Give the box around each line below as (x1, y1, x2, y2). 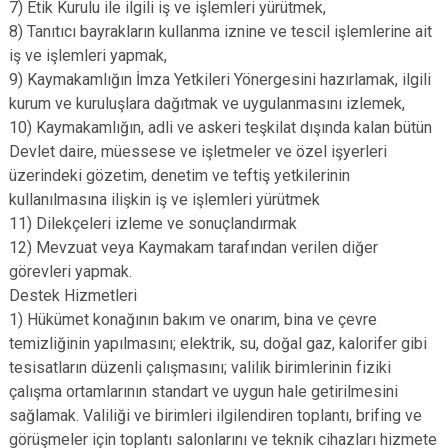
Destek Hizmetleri (9, 286, 137, 305)
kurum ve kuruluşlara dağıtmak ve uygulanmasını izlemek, (9, 94, 405, 113)
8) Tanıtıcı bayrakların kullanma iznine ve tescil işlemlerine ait (9, 22, 432, 41)
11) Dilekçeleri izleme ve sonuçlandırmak (9, 214, 297, 233)
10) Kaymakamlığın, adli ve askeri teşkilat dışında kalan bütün (9, 118, 432, 137)
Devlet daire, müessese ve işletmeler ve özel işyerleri (9, 142, 387, 161)
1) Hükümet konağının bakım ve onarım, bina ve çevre (9, 310, 377, 329)
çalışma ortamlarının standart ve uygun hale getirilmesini (9, 382, 398, 401)
